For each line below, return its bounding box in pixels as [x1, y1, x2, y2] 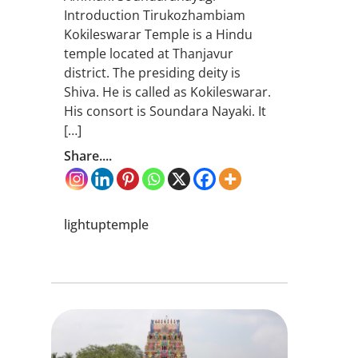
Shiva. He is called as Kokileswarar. [64, 83, 271, 101]
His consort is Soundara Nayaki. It [64, 102, 266, 121]
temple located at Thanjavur [64, 45, 233, 63]
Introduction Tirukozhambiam [64, 6, 245, 25]
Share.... [64, 147, 112, 165]
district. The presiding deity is [64, 64, 241, 82]
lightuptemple [64, 216, 149, 234]
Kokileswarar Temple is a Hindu [64, 26, 253, 44]
